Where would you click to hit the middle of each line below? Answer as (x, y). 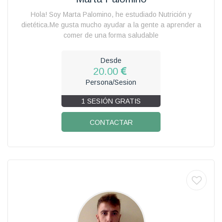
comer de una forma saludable (111, 35)
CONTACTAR (111, 122)
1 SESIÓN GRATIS (111, 101)
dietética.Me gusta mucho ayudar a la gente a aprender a (111, 25)
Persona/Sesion (111, 82)
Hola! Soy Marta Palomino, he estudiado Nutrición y (111, 14)
